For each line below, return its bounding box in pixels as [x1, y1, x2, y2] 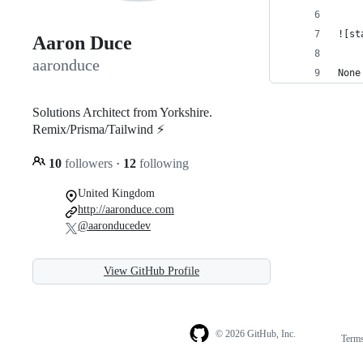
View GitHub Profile [104, 264, 199, 277]
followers [62, 156, 116, 170]
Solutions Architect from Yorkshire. [32, 105, 212, 119]
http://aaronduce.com [78, 203, 174, 216]
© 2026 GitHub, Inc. [215, 328, 296, 340]
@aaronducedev [78, 219, 151, 232]
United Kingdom [78, 186, 155, 199]
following [136, 156, 189, 170]
